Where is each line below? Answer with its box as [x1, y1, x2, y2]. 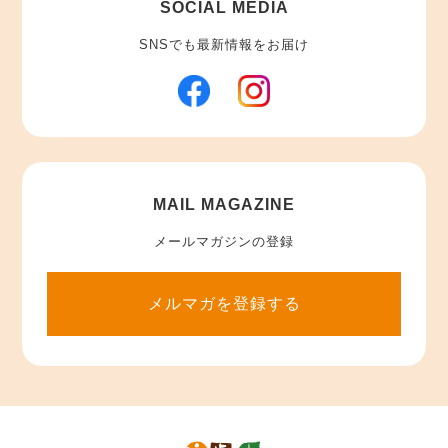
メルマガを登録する [147, 294, 301, 312]
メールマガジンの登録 [154, 233, 294, 249]
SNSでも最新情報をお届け [139, 36, 309, 52]
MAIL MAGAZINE [153, 195, 295, 213]
